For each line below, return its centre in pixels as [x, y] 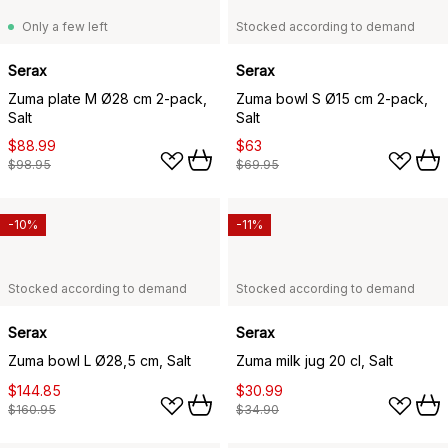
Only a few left [65, 26]
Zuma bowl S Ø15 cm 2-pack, [332, 98]
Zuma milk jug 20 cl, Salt [314, 360]
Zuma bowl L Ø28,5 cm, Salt [99, 360]
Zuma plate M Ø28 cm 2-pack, [107, 98]
